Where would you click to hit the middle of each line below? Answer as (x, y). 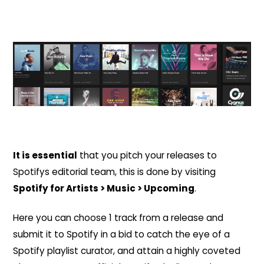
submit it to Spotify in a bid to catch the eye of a (122, 234)
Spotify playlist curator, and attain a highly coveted (127, 250)
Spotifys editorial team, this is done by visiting (115, 172)
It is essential (45, 156)
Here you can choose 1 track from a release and (118, 217)
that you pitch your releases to (147, 156)
